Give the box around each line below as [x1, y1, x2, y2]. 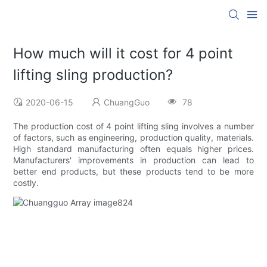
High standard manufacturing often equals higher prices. [13, 144, 254, 154]
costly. [13, 178, 39, 188]
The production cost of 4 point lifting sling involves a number [13, 121, 254, 132]
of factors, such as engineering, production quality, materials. [13, 132, 254, 143]
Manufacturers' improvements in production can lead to [13, 155, 254, 166]
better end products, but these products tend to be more [13, 166, 254, 177]
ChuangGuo [104, 97, 150, 108]
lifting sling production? [13, 66, 173, 84]
